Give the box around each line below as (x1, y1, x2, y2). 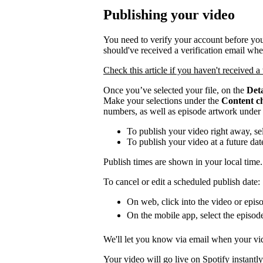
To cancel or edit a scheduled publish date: (103, 176, 260, 187)
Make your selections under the (103, 95, 221, 106)
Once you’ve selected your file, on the (103, 85, 247, 95)
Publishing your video (103, 7, 235, 23)
